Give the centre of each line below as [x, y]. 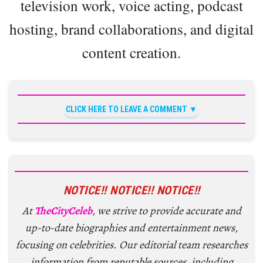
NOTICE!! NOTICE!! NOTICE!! [131, 190]
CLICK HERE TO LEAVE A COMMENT [127, 109]
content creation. [131, 53]
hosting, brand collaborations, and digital [131, 29]
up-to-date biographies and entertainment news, [131, 228]
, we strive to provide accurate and [166, 211]
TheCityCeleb [63, 211]
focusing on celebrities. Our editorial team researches [131, 245]
